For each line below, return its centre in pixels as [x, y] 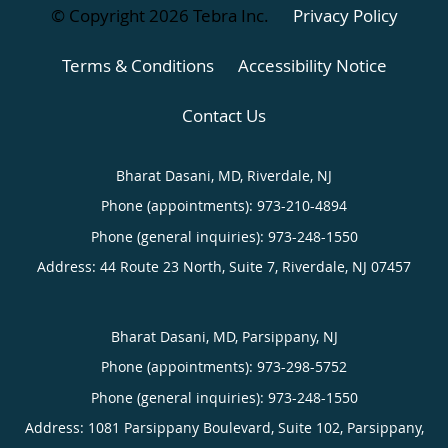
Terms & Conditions [137, 66]
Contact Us [224, 116]
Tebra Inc [228, 16]
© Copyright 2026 [121, 16]
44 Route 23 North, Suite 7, [191, 267]
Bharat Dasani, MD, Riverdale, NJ [224, 176]
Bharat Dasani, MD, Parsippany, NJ [224, 337]
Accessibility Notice [312, 66]
